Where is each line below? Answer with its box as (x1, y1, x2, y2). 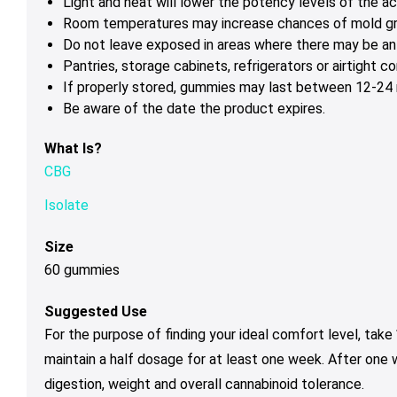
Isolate (44, 197, 89, 214)
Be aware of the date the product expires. (63, 100, 325, 118)
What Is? (44, 140, 102, 158)
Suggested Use (44, 303, 147, 321)
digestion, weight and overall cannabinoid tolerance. (44, 376, 364, 393)
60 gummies (44, 261, 120, 279)
